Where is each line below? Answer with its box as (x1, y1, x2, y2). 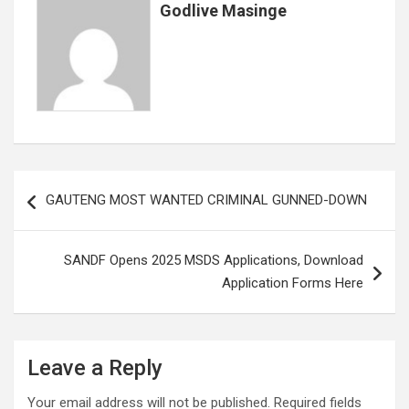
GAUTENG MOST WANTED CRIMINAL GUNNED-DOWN (46, 192, 367, 208)
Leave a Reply (27, 355, 163, 381)
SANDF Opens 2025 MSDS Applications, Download (64, 252, 363, 268)
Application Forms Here (222, 275, 363, 291)
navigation (13, 200, 120, 226)
